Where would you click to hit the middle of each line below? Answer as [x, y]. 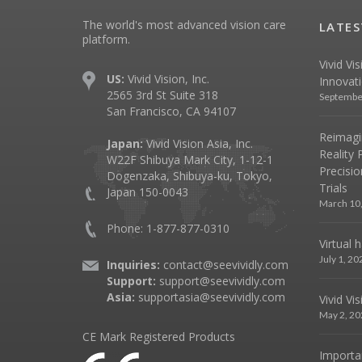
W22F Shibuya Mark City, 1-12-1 [190, 160]
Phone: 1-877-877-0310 [168, 228]
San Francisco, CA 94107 [171, 111]
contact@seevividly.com [226, 265]
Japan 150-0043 [147, 192]
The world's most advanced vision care [184, 25]
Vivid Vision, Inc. [168, 79]
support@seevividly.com [222, 281]
